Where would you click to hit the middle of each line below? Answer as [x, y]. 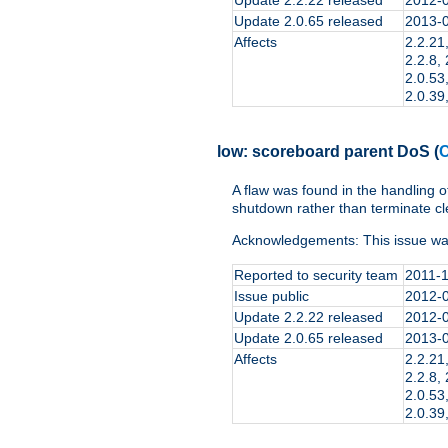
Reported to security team [316, 275]
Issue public [271, 296]
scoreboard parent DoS [341, 151]
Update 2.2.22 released [308, 317]
